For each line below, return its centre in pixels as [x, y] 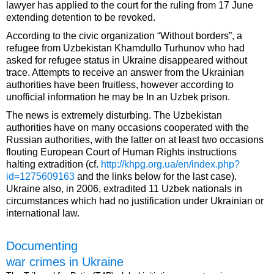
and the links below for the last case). [157, 177]
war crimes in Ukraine [65, 262]
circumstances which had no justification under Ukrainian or [135, 201]
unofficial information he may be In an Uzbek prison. [118, 97]
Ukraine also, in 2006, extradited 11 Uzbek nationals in [124, 189]
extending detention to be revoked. [81, 18]
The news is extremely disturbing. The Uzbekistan [114, 116]
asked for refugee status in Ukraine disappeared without [127, 61]
